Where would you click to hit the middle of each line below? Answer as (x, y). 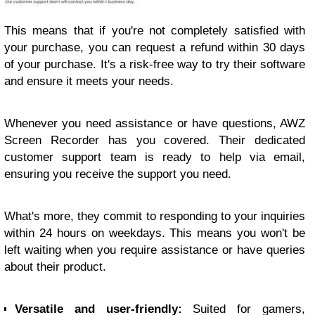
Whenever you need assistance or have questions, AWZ (155, 123)
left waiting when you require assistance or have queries (155, 250)
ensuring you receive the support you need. (118, 174)
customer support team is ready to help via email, (155, 157)
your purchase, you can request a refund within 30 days (155, 47)
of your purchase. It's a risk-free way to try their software (155, 64)
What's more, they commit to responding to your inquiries (155, 216)
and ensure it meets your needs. (89, 81)
